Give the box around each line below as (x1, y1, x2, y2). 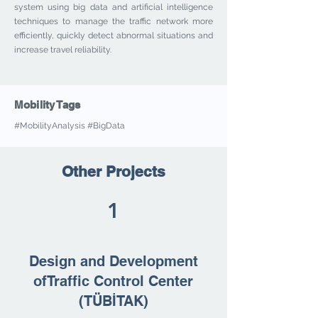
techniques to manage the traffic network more (14, 16, 213, 26)
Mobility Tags (14, 99, 80, 111)
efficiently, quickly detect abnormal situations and (14, 31, 213, 40)
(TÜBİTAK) (78, 292, 148, 309)
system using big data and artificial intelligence (14, 2, 213, 12)
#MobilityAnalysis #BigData (14, 121, 125, 131)
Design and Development (28, 253, 198, 270)
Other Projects (62, 163, 165, 180)
